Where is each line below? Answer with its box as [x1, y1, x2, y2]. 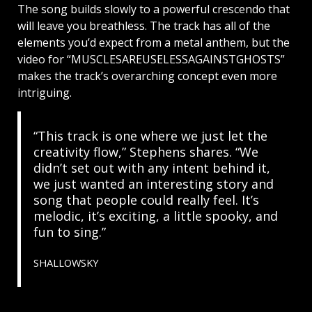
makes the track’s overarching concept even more [17, 68, 277, 84]
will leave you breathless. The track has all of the [17, 17, 270, 33]
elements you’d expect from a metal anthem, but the [17, 34, 290, 50]
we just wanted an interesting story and [33, 175, 274, 192]
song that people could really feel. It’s [33, 191, 259, 208]
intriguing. [17, 84, 72, 100]
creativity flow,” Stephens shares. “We [33, 143, 258, 160]
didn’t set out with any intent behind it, [33, 159, 270, 176]
